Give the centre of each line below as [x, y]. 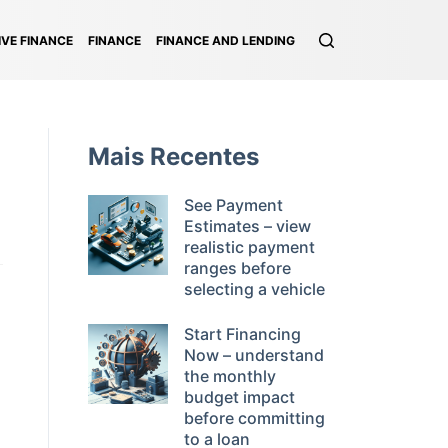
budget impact [239, 397]
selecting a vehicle [254, 289]
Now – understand [254, 355]
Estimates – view [247, 226]
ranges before [237, 268]
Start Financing [242, 334]
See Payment [233, 205]
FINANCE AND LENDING [225, 40]
